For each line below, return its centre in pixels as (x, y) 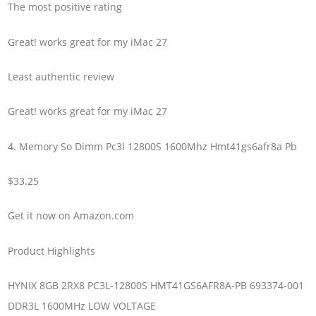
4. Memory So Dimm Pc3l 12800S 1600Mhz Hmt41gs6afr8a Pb (153, 146)
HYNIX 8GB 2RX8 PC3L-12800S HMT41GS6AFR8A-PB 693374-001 (156, 286)
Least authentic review (61, 77)
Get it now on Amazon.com (71, 216)
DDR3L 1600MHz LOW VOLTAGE (82, 306)
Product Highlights (52, 250)
